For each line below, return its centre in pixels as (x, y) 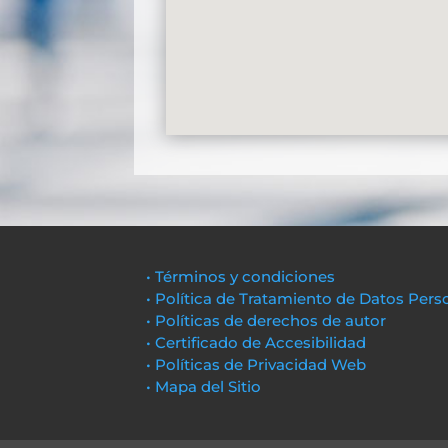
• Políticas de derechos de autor (266, 320)
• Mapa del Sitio (206, 386)
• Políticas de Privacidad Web (256, 364)
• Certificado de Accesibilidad (256, 342)
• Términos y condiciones (241, 276)
